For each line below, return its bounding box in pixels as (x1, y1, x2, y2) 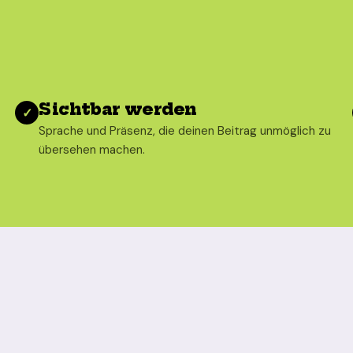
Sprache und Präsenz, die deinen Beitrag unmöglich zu (39, 123, 332, 139)
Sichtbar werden (39, 99, 197, 119)
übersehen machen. (39, 142, 146, 158)
